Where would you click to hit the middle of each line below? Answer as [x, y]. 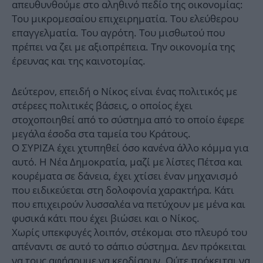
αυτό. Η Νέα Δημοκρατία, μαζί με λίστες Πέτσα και [127, 162]
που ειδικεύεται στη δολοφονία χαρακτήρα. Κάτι [123, 190]
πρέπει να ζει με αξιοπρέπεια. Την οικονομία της [123, 47]
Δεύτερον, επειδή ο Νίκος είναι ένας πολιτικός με [124, 92]
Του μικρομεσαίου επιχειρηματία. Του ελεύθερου [125, 19]
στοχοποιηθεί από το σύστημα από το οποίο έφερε [128, 120]
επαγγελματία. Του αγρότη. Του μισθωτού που [118, 33]
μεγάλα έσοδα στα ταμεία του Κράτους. [101, 134]
